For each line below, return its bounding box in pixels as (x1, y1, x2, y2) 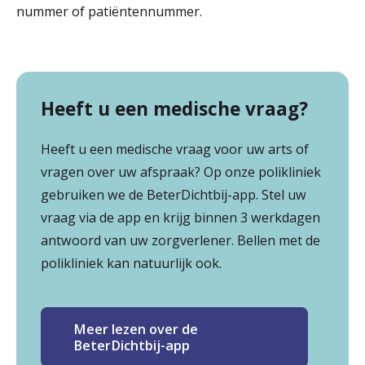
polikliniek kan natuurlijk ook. (41, 254, 222, 272)
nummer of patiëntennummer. (16, 2, 202, 20)
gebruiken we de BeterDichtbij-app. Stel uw (41, 186, 306, 204)
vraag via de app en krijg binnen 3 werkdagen (41, 209, 320, 226)
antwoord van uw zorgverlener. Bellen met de (41, 231, 320, 249)
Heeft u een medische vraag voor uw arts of (41, 140, 309, 158)
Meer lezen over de (73, 320, 198, 338)
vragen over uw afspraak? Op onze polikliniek (41, 163, 321, 181)
